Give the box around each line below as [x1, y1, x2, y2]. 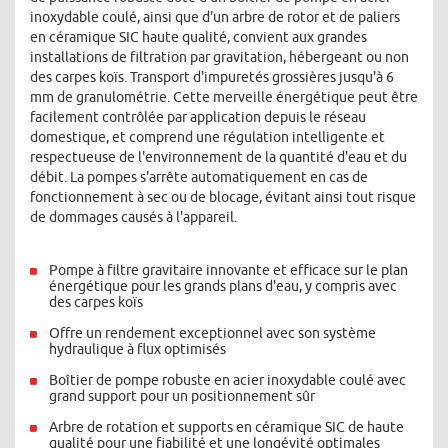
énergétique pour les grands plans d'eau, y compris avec [49, 278, 397, 294]
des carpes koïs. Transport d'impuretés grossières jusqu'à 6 [30, 69, 394, 85]
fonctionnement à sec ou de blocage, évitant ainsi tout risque [30, 189, 416, 205]
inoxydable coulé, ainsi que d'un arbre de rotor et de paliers [30, 9, 400, 25]
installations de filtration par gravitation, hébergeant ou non [30, 49, 409, 65]
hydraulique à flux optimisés [49, 341, 226, 357]
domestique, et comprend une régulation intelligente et [30, 129, 385, 145]
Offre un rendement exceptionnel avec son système [49, 325, 376, 341]
